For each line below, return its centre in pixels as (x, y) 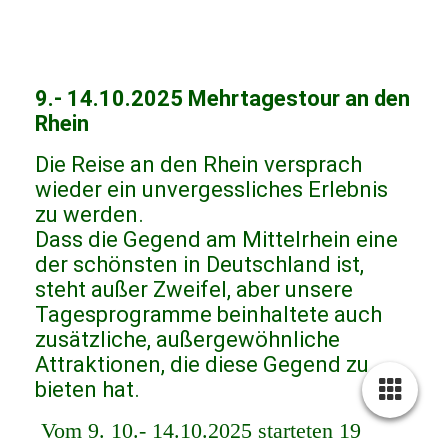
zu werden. (89, 215)
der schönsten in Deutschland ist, (199, 265)
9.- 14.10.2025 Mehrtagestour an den (222, 99)
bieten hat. (87, 390)
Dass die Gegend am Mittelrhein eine (216, 240)
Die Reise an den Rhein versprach (198, 165)
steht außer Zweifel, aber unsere (194, 290)
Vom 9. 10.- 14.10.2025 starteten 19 (201, 431)
